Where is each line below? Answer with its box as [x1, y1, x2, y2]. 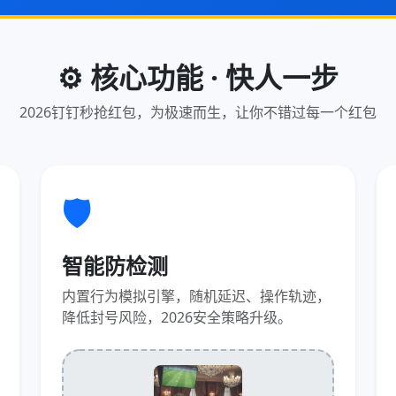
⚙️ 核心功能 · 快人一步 [57, 58, 339, 96]
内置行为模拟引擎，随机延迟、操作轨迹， [62, 286, 331, 306]
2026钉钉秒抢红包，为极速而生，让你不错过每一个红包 [19, 103, 377, 122]
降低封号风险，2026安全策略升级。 [62, 308, 292, 327]
